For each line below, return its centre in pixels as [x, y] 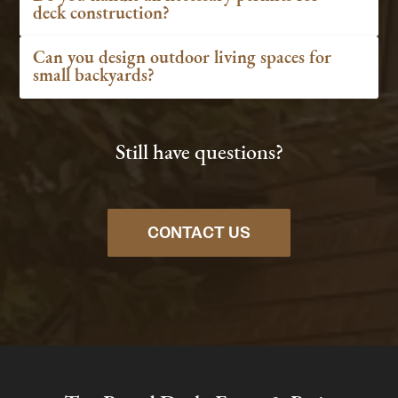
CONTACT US [199, 233]
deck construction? [102, 14]
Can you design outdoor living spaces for [183, 59]
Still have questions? [199, 154]
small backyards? [94, 76]
